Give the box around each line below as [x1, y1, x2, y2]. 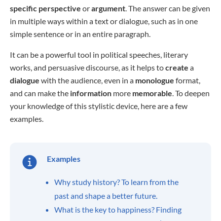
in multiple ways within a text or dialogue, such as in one [10, 16, 198, 26]
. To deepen [172, 88, 210, 98]
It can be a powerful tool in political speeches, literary [10, 50, 188, 59]
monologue [135, 75, 174, 85]
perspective [38, 3, 81, 13]
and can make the [10, 88, 70, 98]
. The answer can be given [125, 3, 210, 13]
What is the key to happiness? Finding [54, 205, 182, 214]
